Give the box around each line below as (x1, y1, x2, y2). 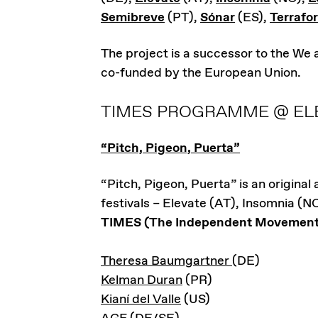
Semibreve (101, 9, 165, 26)
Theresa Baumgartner (101, 253, 232, 270)
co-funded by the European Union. (101, 65, 301, 82)
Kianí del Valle (101, 291, 181, 308)
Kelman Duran (101, 272, 182, 289)
